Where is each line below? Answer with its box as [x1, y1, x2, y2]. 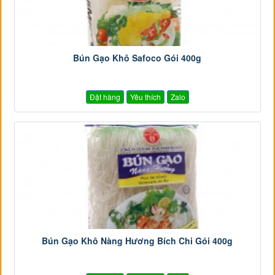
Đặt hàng [89, 91, 120, 102]
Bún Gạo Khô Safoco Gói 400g [73, 51, 202, 64]
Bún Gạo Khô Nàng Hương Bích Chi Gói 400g [42, 234, 233, 247]
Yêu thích [130, 91, 161, 102]
